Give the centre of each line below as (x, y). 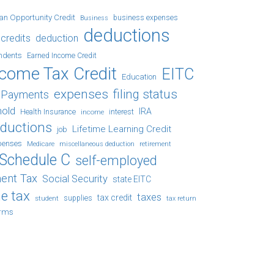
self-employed (116, 161)
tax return (181, 198)
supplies (78, 198)
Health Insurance (48, 112)
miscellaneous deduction (97, 144)
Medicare (41, 144)
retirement (155, 144)
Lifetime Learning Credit (122, 129)
